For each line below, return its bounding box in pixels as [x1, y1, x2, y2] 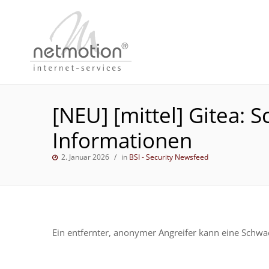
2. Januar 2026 [59, 152, 111, 162]
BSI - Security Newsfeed [129, 152, 208, 162]
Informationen [52, 126, 192, 154]
